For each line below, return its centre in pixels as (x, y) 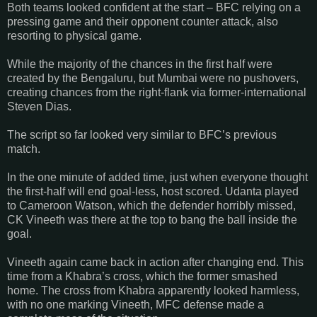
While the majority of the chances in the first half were (140, 64)
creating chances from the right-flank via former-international (157, 92)
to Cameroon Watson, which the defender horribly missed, (151, 205)
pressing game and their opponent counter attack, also (143, 21)
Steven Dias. (44, 106)
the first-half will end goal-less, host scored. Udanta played (153, 191)
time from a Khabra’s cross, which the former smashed (142, 276)
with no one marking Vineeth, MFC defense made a (136, 304)
